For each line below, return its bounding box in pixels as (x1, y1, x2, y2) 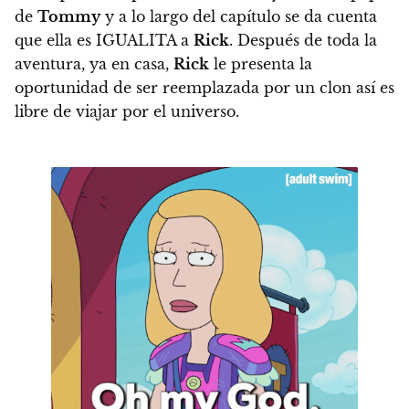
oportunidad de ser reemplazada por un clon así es (15, 79, 394, 98)
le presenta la (209, 55, 312, 74)
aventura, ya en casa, (15, 55, 173, 74)
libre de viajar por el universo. (15, 102, 239, 121)
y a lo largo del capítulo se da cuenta (100, 7, 377, 26)
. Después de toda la (229, 31, 377, 50)
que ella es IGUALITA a (15, 31, 194, 50)
